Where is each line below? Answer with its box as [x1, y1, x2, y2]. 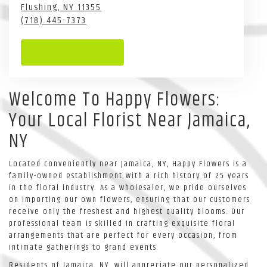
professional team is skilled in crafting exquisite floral [9, 216, 235, 230]
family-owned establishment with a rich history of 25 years [9, 169, 249, 182]
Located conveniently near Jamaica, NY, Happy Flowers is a [9, 157, 247, 170]
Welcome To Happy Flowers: [9, 85, 221, 114]
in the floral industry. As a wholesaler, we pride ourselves [9, 181, 247, 194]
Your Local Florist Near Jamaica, [9, 105, 251, 135]
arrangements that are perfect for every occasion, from [9, 228, 238, 242]
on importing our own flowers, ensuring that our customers [9, 193, 250, 206]
